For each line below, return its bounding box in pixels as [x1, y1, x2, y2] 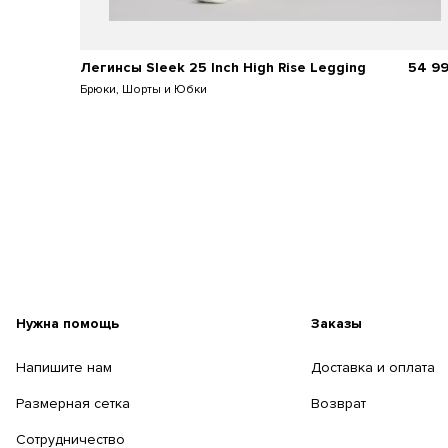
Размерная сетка [16, 395, 130, 413]
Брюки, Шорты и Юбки [80, 82, 207, 98]
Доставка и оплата [311, 359, 436, 377]
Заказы [311, 315, 363, 333]
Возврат [311, 395, 367, 413]
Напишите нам [16, 359, 112, 377]
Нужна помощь [16, 315, 119, 333]
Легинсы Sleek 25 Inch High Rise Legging [80, 59, 366, 77]
